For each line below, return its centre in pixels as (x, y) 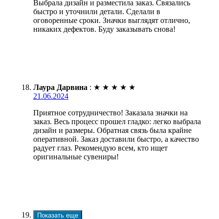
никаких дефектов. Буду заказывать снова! (104, 29)
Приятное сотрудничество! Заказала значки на (110, 112)
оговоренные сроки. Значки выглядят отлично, (112, 20)
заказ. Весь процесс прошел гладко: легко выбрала (117, 121)
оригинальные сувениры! (76, 156)
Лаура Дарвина (60, 87)
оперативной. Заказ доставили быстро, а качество (116, 139)
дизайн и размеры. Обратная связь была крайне (112, 130)
